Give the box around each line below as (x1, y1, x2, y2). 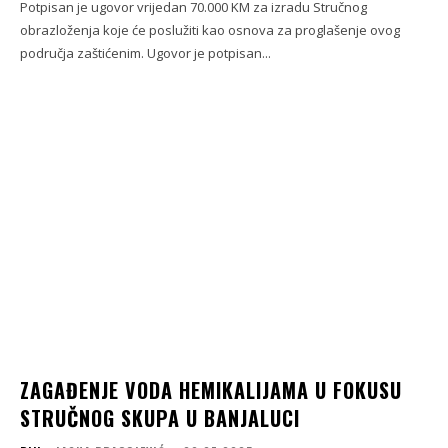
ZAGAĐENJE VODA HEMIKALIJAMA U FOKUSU (20, 374, 402, 405)
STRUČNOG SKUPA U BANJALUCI (20, 402, 300, 433)
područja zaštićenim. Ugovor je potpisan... (20, 44, 271, 63)
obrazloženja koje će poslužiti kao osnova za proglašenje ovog (20, 21, 400, 40)
